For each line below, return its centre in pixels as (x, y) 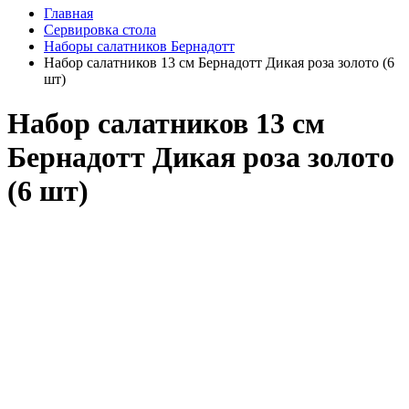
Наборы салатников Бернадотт (139, 46)
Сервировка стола (100, 30)
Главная (68, 13)
